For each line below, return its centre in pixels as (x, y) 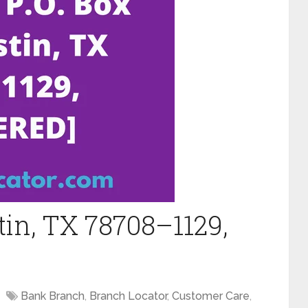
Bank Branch (53, 296)
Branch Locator (128, 296)
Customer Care (211, 296)
